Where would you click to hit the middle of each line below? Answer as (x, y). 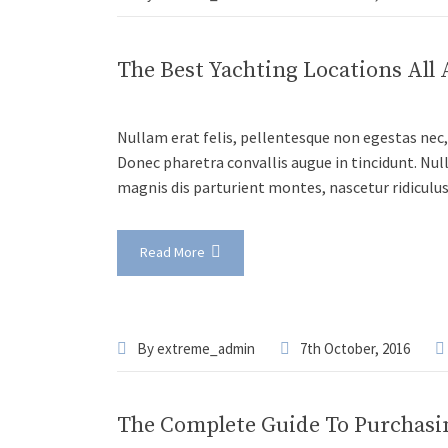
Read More (174, 252)
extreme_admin (206, 348)
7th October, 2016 (355, 348)
